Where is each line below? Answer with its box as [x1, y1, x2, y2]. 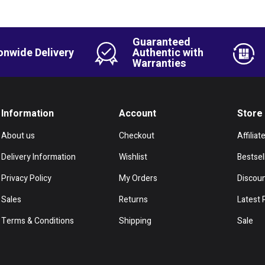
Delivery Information [1, 151, 76, 164]
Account [119, 106, 157, 121]
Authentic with [132, 45, 203, 62]
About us [1, 130, 35, 143]
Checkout [119, 130, 155, 143]
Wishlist [119, 151, 148, 164]
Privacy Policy [1, 172, 51, 185]
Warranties [132, 56, 186, 72]
